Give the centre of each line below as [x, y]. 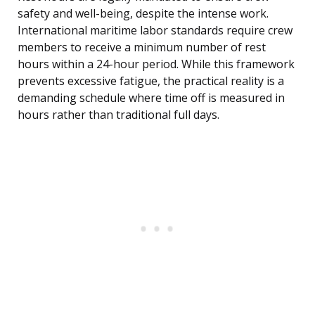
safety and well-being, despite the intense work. [143, 14]
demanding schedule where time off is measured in [151, 98]
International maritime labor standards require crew [155, 31]
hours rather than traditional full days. [118, 115]
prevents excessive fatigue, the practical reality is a [151, 81]
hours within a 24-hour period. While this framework [156, 64]
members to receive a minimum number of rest [142, 47]
